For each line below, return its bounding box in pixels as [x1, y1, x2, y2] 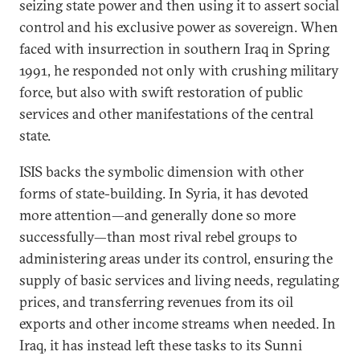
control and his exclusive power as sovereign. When [19, 18, 338, 36]
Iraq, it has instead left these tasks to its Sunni [19, 336, 302, 354]
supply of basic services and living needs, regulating [19, 271, 339, 289]
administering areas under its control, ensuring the [19, 249, 333, 268]
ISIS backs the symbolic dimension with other [19, 162, 304, 181]
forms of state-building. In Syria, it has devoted [19, 184, 309, 202]
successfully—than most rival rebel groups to [19, 227, 297, 246]
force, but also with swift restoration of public [19, 83, 303, 101]
